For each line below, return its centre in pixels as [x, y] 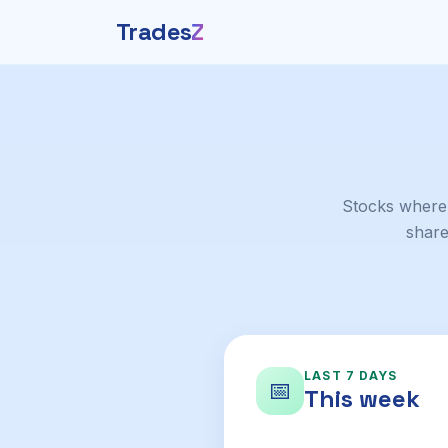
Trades [154, 31]
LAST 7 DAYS [351, 375]
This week [362, 398]
